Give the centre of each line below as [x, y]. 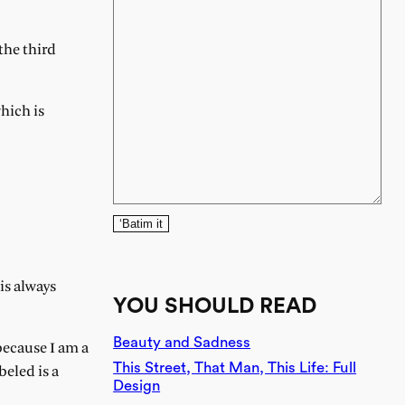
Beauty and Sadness [182, 342]
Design [137, 385]
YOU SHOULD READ [215, 306]
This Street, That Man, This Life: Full [235, 367]
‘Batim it [141, 223]
